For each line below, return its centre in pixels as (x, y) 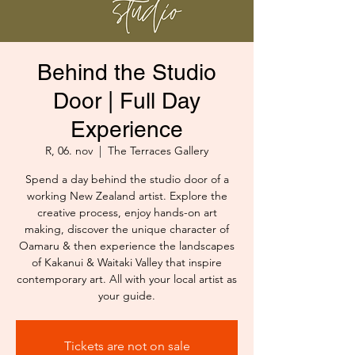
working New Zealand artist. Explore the (127, 196)
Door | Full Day (127, 101)
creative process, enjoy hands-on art (127, 213)
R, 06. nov (69, 151)
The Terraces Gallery (158, 151)
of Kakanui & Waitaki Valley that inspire (127, 263)
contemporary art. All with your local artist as (127, 279)
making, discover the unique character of (127, 229)
